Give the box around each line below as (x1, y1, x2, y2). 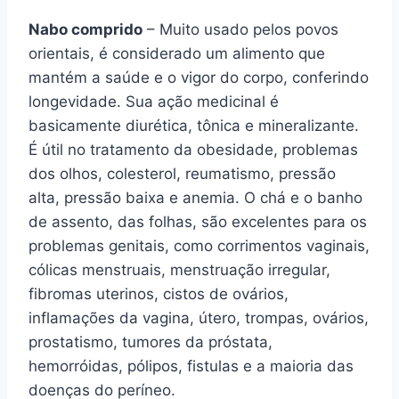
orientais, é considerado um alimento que (28, 45, 325, 62)
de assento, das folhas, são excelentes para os (28, 213, 367, 231)
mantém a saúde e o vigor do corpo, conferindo (28, 69, 369, 86)
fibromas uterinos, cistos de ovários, (28, 285, 289, 303)
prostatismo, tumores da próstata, (28, 333, 273, 351)
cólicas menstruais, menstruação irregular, (28, 261, 330, 279)
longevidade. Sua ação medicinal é (28, 93, 279, 110)
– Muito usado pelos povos (142, 20, 338, 38)
